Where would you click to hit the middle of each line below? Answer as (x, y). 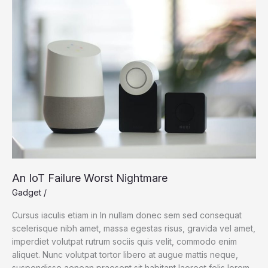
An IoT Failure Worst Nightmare (90, 178)
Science (28, 13)
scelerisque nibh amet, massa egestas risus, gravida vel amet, (134, 229)
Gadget (27, 193)
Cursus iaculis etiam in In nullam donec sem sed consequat (127, 215)
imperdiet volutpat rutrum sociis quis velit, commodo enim (124, 242)
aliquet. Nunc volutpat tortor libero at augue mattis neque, (125, 255)
